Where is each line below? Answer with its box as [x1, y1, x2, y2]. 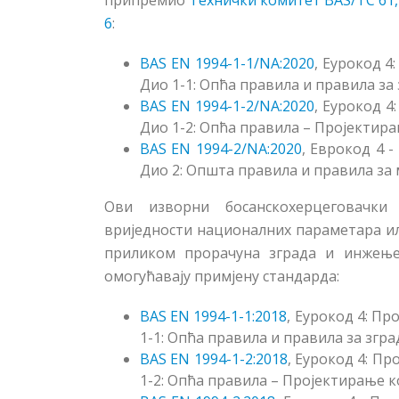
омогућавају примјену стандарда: [104, 266, 343, 287]
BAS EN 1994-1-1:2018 [140, 306, 288, 327]
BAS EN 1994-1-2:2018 [140, 349, 288, 370]
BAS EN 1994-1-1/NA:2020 [140, 53, 314, 74]
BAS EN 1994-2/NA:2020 [140, 139, 302, 159]
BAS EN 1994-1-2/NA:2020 [140, 96, 315, 117]
